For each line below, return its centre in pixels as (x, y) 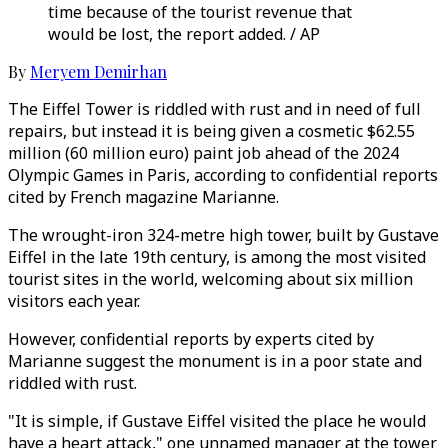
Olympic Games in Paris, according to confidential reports (223, 175)
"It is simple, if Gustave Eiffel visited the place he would (217, 421)
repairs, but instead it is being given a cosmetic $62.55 (211, 131)
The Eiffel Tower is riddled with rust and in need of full (214, 109)
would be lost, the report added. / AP (184, 34)
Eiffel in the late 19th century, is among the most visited (217, 257)
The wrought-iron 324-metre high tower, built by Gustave (223, 235)
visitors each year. (74, 301)
